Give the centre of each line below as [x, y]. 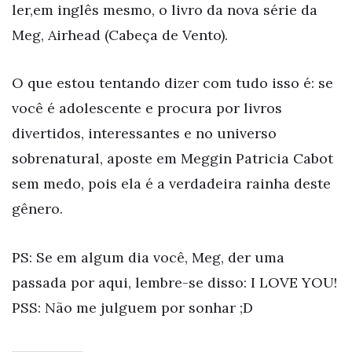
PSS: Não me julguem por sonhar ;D [132, 308]
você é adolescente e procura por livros [147, 108]
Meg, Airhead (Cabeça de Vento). [120, 35]
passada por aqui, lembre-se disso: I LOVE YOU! [174, 283]
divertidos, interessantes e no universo [144, 134]
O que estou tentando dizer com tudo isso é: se [172, 83]
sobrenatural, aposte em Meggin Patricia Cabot [172, 159]
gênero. [37, 209]
